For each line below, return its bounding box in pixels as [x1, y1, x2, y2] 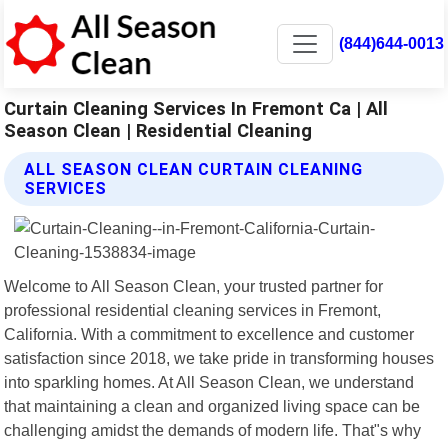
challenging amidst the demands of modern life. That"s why [4, 420, 422, 439]
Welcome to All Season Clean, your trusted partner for [4, 276, 384, 295]
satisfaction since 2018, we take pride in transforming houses [4, 348, 435, 367]
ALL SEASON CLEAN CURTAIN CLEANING [24, 159, 364, 179]
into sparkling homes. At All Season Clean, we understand [4, 372, 415, 391]
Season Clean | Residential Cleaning [4, 119, 313, 141]
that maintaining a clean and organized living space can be [4, 396, 421, 415]
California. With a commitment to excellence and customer [4, 324, 415, 343]
